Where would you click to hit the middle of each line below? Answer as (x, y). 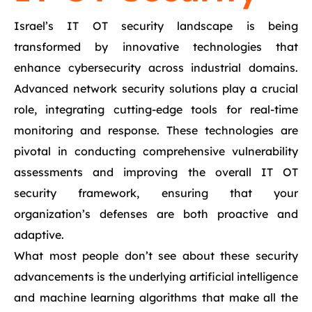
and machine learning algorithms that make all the (156, 297)
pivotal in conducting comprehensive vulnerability (156, 151)
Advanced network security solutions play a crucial (156, 88)
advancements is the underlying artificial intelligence (156, 276)
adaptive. (39, 235)
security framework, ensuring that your (156, 193)
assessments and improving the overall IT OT (156, 172)
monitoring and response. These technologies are (156, 130)
